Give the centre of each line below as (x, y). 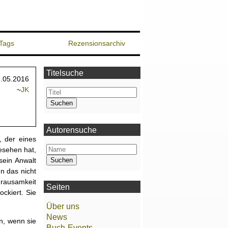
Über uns (63, 206)
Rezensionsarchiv (96, 43)
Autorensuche (72, 130)
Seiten (58, 187)
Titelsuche (65, 73)
